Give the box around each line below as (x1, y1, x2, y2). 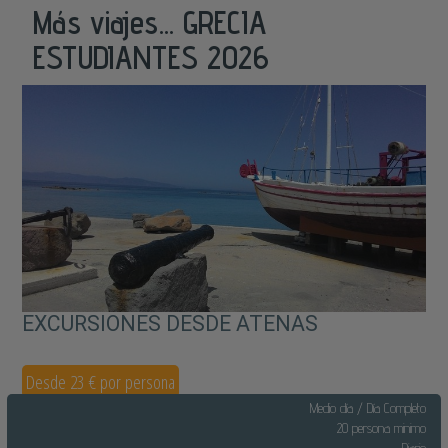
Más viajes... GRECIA (32, 2, 266, 41)
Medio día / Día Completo (309, 400, 426, 417)
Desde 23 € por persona (26, 368, 176, 394)
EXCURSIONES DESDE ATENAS (22, 310, 319, 336)
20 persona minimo (336, 420, 426, 437)
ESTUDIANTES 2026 (32, 37, 269, 76)
